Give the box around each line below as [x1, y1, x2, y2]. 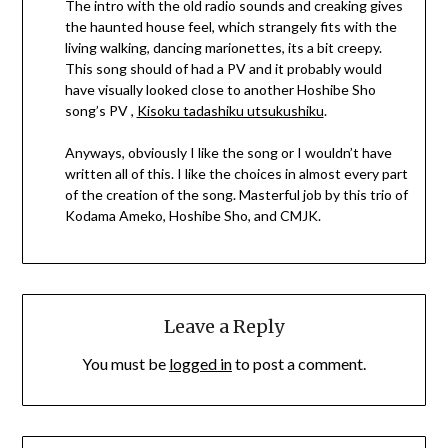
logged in [169, 353, 232, 373]
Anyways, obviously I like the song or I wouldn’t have [64, 144, 392, 162]
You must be [82, 353, 169, 373]
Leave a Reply [164, 314, 284, 338]
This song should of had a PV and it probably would [64, 60, 382, 78]
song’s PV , [64, 102, 137, 120]
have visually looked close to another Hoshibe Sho [64, 81, 376, 99]
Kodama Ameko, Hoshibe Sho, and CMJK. [64, 207, 321, 225]
